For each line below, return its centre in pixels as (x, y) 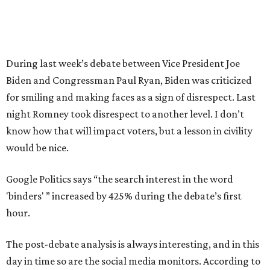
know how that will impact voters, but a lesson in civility (129, 131)
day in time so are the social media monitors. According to (133, 261)
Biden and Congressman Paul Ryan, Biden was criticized (129, 80)
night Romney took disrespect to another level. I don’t (125, 114)
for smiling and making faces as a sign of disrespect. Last (131, 97)
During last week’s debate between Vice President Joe (123, 63)
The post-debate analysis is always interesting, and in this (133, 244)
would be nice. (37, 148)
